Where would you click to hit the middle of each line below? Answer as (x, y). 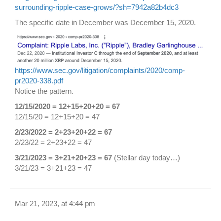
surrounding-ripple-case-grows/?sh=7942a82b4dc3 (97, 7)
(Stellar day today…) (146, 158)
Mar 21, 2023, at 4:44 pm (55, 204)
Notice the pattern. (44, 91)
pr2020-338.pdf (39, 81)
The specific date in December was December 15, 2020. (105, 23)
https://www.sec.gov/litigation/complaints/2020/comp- (100, 71)
